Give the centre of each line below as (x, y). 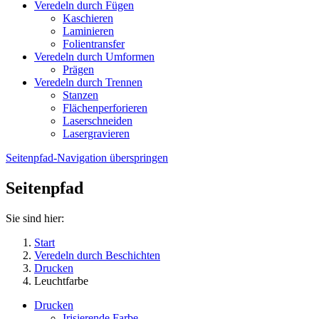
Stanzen (80, 95)
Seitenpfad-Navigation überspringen (87, 157)
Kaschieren (88, 18)
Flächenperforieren (105, 108)
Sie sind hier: (35, 218)
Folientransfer (94, 43)
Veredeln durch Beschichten (97, 255)
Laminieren (88, 31)
